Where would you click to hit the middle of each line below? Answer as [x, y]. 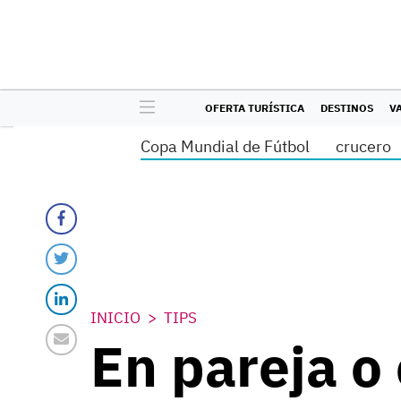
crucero [363, 146]
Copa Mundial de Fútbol [225, 146]
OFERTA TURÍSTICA [255, 108]
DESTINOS [347, 108]
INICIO [115, 318]
